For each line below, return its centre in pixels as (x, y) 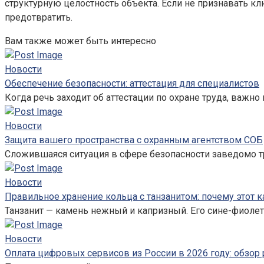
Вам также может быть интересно (80, 41)
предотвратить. (39, 17)
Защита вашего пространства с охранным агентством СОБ (134, 140)
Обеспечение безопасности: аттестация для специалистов (132, 83)
